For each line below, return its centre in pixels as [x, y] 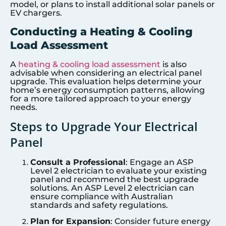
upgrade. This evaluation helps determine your [106, 81]
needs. [24, 107]
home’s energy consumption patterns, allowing [107, 90]
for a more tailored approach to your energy [101, 98]
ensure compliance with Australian [102, 197]
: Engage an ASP [160, 162]
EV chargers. [36, 13]
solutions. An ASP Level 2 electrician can [112, 188]
